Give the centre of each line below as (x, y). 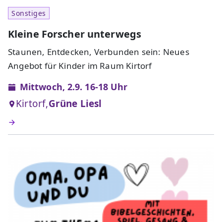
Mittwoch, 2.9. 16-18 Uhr (74, 87)
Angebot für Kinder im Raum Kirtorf (80, 66)
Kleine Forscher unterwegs (75, 34)
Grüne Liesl (75, 104)
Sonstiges (29, 13)
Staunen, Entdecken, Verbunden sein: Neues (99, 52)
